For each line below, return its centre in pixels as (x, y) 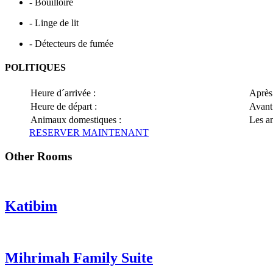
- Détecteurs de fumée (71, 43)
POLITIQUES (35, 68)
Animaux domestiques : (76, 120)
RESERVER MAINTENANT (89, 133)
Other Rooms (38, 157)
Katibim (31, 206)
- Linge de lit (54, 23)
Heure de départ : (64, 107)
